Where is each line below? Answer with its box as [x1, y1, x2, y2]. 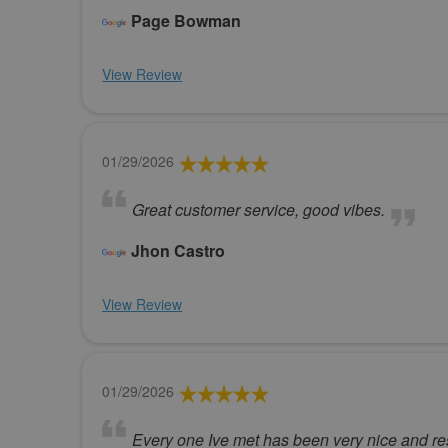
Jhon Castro [131, 238, 226, 262]
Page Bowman [131, 8, 242, 32]
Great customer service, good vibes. [132, 197, 386, 221]
